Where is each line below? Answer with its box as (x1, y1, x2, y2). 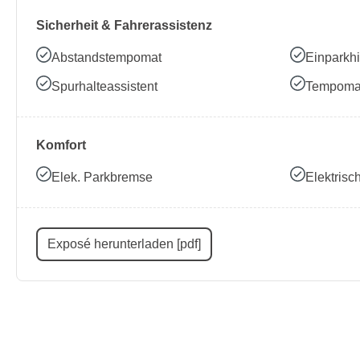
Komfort (36, 137, 86, 152)
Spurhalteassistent (51, 79, 158, 93)
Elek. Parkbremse (51, 170, 153, 184)
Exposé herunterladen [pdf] (47, 237, 201, 251)
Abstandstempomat (51, 51, 162, 65)
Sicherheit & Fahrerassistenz (36, 18, 212, 33)
